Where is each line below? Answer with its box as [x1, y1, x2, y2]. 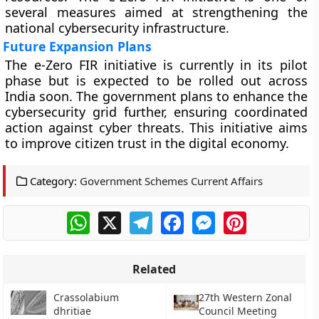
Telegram [152, 209, 203, 225]
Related [132, 261, 177, 277]
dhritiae [53, 304, 92, 318]
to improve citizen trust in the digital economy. [5, 135, 290, 152]
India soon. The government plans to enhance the [5, 88, 308, 105]
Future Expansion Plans [3, 38, 152, 55]
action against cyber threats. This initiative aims [5, 119, 308, 136]
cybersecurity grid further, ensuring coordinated [5, 103, 308, 120]
